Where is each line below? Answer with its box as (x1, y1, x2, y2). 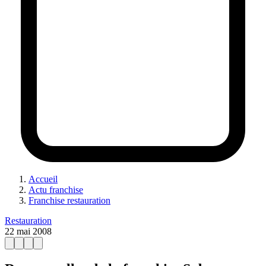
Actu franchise (28, 184, 83, 195)
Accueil (28, 173, 58, 184)
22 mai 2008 (5, 226, 52, 236)
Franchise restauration (28, 195, 110, 205)
